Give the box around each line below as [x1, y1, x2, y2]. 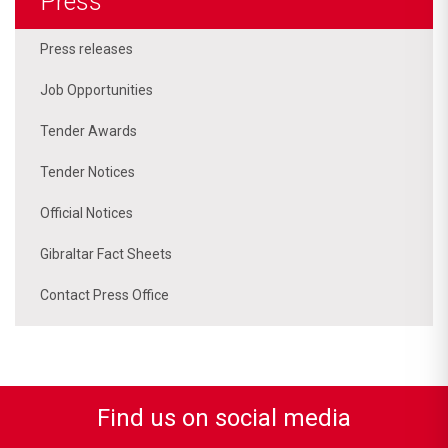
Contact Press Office [40, 286, 169, 303]
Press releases [40, 40, 133, 57]
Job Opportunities [40, 81, 153, 98]
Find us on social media [97, 403, 351, 432]
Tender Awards [40, 122, 137, 139]
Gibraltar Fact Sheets [40, 245, 172, 262]
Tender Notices [40, 163, 135, 180]
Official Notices [40, 204, 133, 221]
